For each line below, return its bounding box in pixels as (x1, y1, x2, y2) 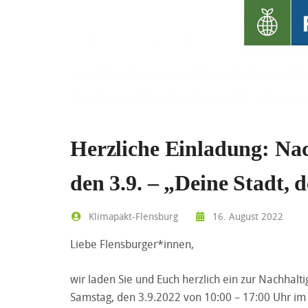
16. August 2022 (210, 209, 283, 223)
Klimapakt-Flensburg (85, 209, 178, 223)
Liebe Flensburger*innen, (70, 236, 194, 252)
